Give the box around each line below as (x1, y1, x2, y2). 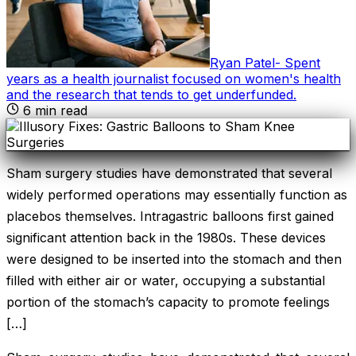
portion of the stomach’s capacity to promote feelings (6, 293, 330, 310)
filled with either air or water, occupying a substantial (6, 272, 325, 288)
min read (31, 102, 87, 118)
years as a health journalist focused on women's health (6, 70, 341, 87)
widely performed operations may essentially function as (6, 186, 347, 203)
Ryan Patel (210, 54, 275, 71)
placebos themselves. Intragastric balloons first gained (6, 207, 334, 224)
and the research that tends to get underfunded (6, 86, 293, 103)
